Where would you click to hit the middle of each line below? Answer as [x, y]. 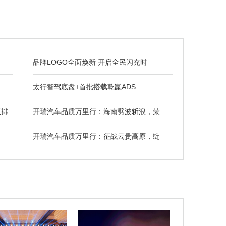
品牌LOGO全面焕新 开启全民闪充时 [90, 62]
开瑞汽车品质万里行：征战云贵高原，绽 [96, 136]
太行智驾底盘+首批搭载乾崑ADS [84, 87]
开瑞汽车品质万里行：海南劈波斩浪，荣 [96, 112]
